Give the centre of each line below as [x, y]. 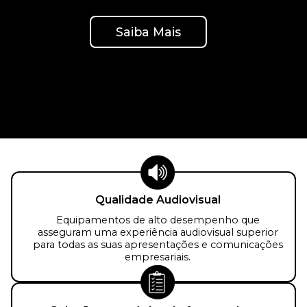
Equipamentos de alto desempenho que [158, 220]
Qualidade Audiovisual [158, 200]
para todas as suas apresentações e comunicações [158, 245]
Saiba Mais [148, 32]
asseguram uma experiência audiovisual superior [158, 233]
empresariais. [158, 257]
